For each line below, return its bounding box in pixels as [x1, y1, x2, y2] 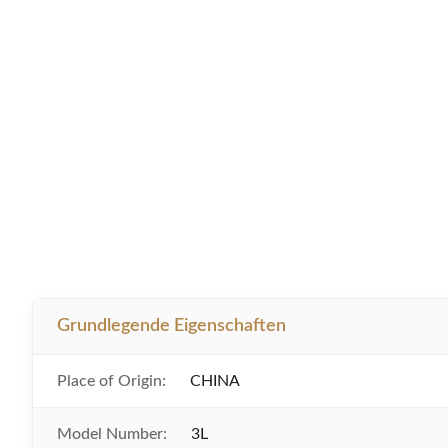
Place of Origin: [57, 373, 166, 389]
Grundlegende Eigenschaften [57, 317, 286, 335]
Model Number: [57, 426, 167, 442]
